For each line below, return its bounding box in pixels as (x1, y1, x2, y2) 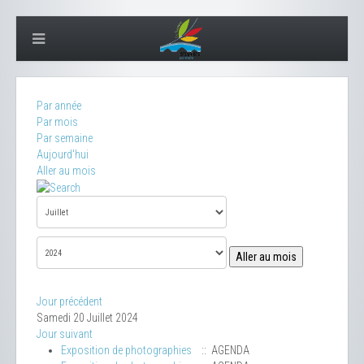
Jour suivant (37, 327, 93, 341)
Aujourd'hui (37, 148, 89, 161)
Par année (37, 99, 81, 112)
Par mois (37, 115, 78, 128)
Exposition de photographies (61, 344, 192, 357)
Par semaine (37, 132, 93, 145)
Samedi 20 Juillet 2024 (37, 311, 138, 325)
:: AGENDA (197, 344, 249, 357)
